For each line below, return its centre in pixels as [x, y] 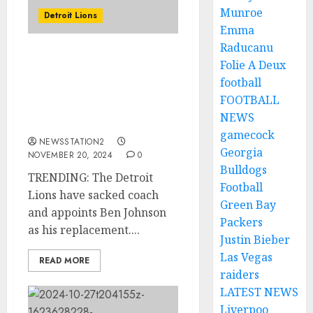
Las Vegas [247, 257]
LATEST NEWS [260, 292]
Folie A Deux [253, 65]
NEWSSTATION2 [72, 142]
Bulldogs [244, 170]
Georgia [242, 152]
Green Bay [248, 205]
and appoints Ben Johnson [97, 212]
